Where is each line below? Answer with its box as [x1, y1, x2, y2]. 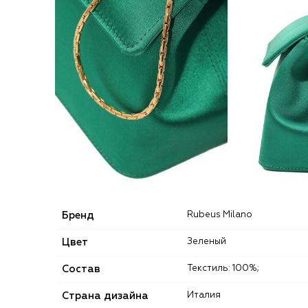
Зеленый [192, 236, 226, 246]
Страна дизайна [62, 290, 148, 301]
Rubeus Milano [193, 210, 252, 219]
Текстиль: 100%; [192, 263, 259, 273]
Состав [62, 263, 100, 274]
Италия [194, 290, 221, 300]
